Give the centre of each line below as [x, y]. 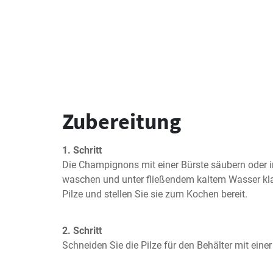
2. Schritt [82, 231]
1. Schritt [82, 150]
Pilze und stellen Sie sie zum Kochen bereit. [155, 194]
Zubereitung [122, 122]
